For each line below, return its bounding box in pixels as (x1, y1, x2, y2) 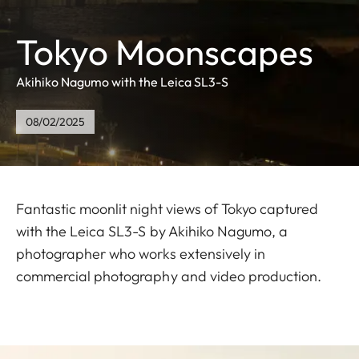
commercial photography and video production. (16, 267, 322, 286)
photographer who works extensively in (16, 244, 265, 264)
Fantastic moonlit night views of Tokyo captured (16, 200, 319, 219)
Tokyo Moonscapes (16, 30, 313, 75)
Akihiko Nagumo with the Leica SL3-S (16, 74, 228, 91)
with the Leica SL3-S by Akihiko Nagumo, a (16, 222, 288, 241)
